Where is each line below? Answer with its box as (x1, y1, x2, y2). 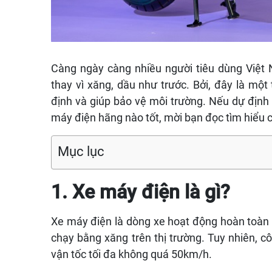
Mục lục (58, 143, 104, 159)
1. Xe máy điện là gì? (51, 180, 230, 203)
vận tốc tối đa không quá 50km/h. (51, 247, 214, 260)
